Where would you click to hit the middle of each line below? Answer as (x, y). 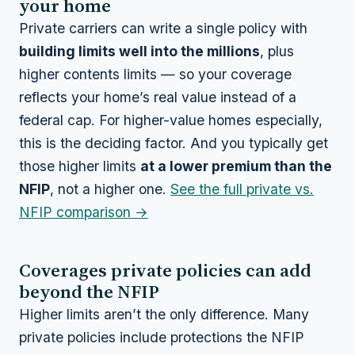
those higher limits (80, 166)
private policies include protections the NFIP (162, 337)
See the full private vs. (242, 189)
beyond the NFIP (89, 292)
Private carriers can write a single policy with (163, 28)
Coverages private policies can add (165, 270)
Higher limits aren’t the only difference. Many (164, 314)
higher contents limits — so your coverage (155, 74)
